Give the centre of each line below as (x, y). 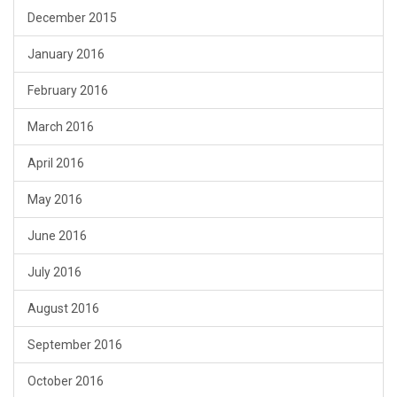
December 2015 (72, 18)
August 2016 (63, 309)
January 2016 (66, 54)
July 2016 (54, 272)
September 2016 (75, 345)
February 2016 (68, 91)
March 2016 (61, 127)
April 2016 (56, 163)
